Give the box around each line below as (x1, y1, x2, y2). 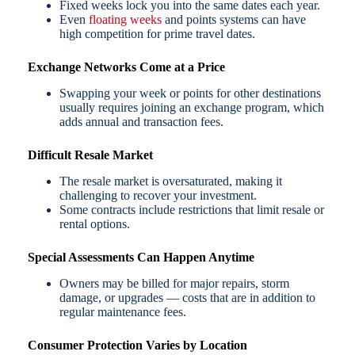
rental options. (59, 217, 130, 231)
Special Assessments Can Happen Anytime (27, 250, 254, 265)
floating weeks (88, 13, 162, 27)
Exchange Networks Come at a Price (27, 60, 225, 74)
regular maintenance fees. (59, 304, 186, 319)
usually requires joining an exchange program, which (59, 101, 324, 115)
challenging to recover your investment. (59, 189, 257, 203)
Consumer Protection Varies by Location (27, 338, 247, 352)
